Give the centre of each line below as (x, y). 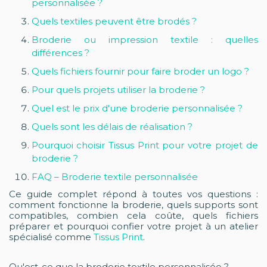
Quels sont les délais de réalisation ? (112, 126)
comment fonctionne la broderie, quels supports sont (133, 204)
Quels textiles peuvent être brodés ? (114, 21)
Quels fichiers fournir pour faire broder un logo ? (140, 71)
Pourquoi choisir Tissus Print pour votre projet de (145, 145)
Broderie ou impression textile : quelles (145, 39)
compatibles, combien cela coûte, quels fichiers (133, 215)
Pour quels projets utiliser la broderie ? (118, 89)
